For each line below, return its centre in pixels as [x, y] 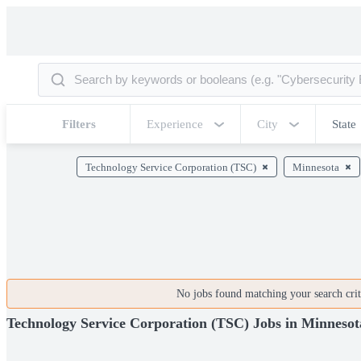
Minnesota [316, 167]
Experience [175, 124]
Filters [79, 124]
